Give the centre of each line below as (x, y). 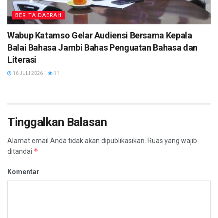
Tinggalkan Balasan (57, 122)
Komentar (23, 172)
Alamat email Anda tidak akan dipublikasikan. (77, 140)
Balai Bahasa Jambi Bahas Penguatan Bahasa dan (102, 47)
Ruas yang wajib (172, 140)
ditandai (20, 151)
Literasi (22, 59)
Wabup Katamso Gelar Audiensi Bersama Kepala (100, 35)
